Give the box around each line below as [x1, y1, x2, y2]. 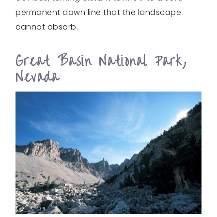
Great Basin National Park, [15, 48, 187, 74]
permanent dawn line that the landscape [15, 6, 181, 18]
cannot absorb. [15, 21, 78, 32]
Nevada [15, 64, 59, 90]
